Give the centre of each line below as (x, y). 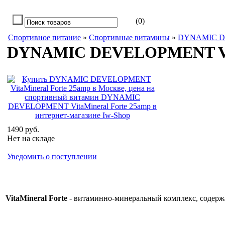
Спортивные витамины (129, 37)
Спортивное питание (44, 37)
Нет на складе (31, 138)
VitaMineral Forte (36, 198)
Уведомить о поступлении (52, 156)
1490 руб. (23, 129)
